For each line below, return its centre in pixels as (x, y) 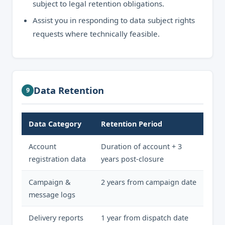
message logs (52, 195)
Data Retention (69, 90)
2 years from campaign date (149, 182)
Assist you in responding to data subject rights (114, 20)
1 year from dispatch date (145, 218)
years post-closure (132, 159)
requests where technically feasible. (96, 34)
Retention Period (132, 124)
